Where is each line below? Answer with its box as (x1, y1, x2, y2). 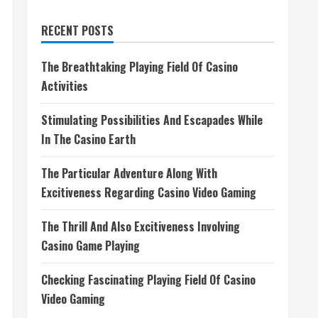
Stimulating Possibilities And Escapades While (41, 111, 263, 128)
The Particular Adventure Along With (41, 165, 217, 182)
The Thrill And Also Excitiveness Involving (41, 218, 240, 235)
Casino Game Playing (41, 237, 140, 254)
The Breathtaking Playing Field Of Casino (41, 58, 238, 75)
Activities (41, 77, 88, 94)
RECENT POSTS (41, 22, 114, 39)
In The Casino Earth (41, 131, 136, 148)
